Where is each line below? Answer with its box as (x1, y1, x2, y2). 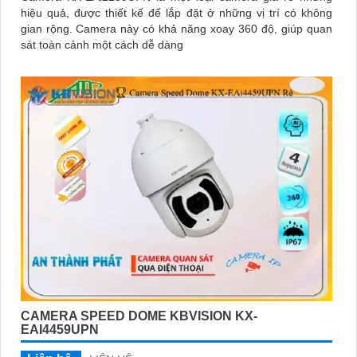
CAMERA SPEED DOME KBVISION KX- (21, 308, 257, 323)
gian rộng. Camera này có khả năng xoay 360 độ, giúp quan (21, 22, 76, 36)
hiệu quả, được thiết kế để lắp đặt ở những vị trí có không (21, 6, 332, 20)
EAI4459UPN (21, 322, 99, 336)
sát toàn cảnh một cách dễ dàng (21, 38, 183, 52)
